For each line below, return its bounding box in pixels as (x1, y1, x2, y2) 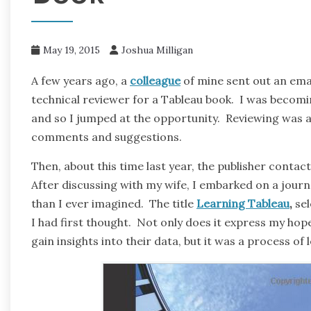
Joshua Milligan (121, 43, 193, 56)
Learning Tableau (196, 196, 289, 210)
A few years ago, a (31, 73, 130, 87)
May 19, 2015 (43, 43, 100, 56)
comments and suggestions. (31, 129, 182, 144)
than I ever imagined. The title (31, 196, 196, 210)
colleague (130, 73, 180, 87)
